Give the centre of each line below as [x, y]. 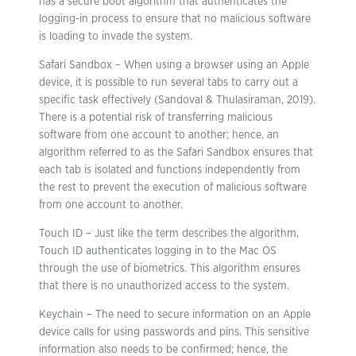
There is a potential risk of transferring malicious [156, 118]
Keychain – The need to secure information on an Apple [175, 315]
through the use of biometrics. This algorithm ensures [170, 269]
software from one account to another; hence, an [159, 135]
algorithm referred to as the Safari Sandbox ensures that [176, 153]
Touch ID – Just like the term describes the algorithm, [169, 234]
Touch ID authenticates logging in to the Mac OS [158, 251]
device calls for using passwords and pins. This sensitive [174, 332]
